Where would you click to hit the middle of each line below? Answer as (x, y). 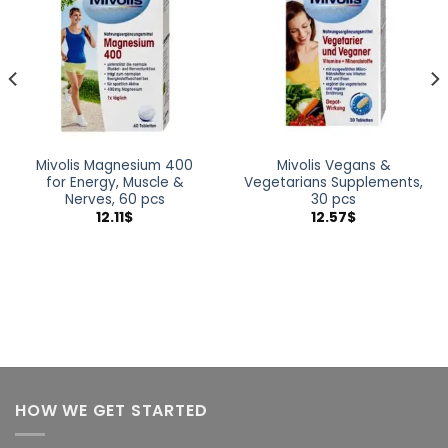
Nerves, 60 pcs (114, 199)
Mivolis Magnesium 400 (114, 165)
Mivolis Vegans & (333, 165)
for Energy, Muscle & (114, 182)
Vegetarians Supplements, (333, 182)
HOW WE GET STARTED (111, 410)
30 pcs (333, 199)
